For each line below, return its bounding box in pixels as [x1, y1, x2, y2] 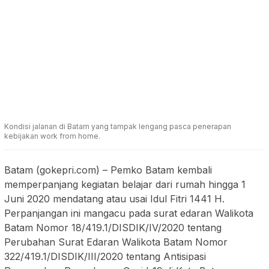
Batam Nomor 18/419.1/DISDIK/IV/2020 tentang [4, 222, 222, 234]
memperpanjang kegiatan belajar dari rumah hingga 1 [4, 178, 246, 191]
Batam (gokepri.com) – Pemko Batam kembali [4, 164, 212, 177]
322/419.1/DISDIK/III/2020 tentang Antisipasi [4, 250, 206, 263]
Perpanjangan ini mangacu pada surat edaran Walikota [4, 207, 253, 220]
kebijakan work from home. [4, 131, 100, 141]
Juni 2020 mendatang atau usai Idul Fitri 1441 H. [4, 193, 225, 205]
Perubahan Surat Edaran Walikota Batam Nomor [4, 236, 228, 249]
